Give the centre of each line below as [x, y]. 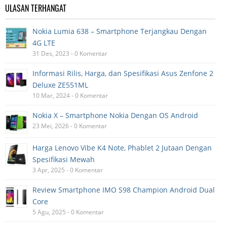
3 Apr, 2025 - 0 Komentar [68, 170]
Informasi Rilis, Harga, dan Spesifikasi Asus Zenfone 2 [123, 73]
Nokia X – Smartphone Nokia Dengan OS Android [115, 116]
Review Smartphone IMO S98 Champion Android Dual [124, 190]
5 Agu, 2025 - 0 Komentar [68, 212]
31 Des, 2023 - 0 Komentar [70, 54]
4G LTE [44, 43]
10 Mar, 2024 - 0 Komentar [70, 96]
